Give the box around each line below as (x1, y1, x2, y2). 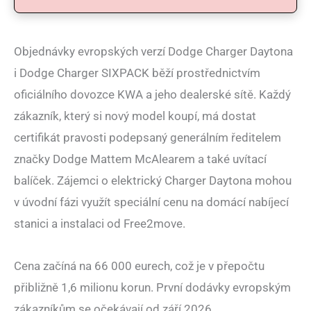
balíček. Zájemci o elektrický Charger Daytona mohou (14, 174, 292, 188)
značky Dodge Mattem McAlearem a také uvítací (14, 152, 267, 167)
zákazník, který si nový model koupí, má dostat (14, 109, 256, 124)
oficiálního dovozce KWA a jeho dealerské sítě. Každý (14, 87, 291, 102)
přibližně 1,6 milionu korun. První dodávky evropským (14, 280, 291, 294)
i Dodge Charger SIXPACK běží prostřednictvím (14, 66, 260, 81)
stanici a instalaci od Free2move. (14, 217, 185, 231)
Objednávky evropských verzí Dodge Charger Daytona (14, 44, 293, 59)
